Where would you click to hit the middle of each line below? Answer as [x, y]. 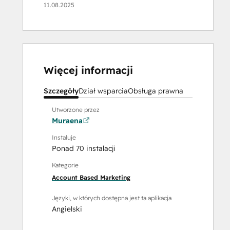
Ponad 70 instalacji [84, 149]
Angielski [67, 209]
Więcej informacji [88, 70]
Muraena [67, 121]
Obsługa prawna [156, 91]
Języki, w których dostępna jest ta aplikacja [112, 198]
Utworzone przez [76, 110]
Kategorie [65, 165]
